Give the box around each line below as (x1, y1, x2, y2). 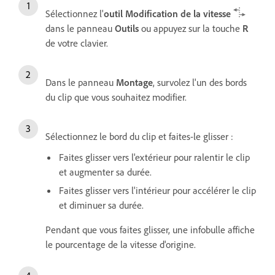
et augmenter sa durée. (59, 166, 152, 179)
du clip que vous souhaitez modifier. (45, 91, 187, 104)
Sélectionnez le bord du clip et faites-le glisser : (45, 130, 233, 143)
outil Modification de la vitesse (104, 7, 231, 20)
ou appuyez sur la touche (139, 22, 242, 35)
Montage (116, 76, 153, 89)
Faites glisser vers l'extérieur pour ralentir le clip (59, 151, 250, 164)
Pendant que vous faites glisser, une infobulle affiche (45, 223, 255, 236)
